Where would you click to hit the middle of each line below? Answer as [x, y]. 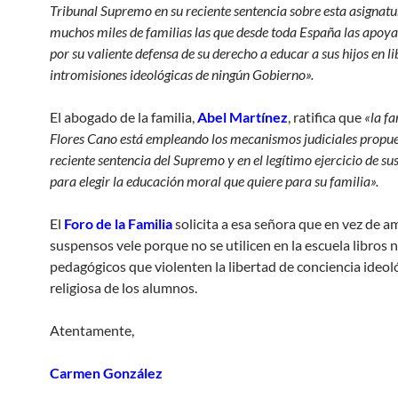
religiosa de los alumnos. [123, 287]
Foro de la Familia [118, 223]
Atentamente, [92, 330]
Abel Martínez [243, 117]
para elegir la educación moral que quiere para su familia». [214, 181]
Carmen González [106, 373]
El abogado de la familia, [123, 117]
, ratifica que [326, 117]
